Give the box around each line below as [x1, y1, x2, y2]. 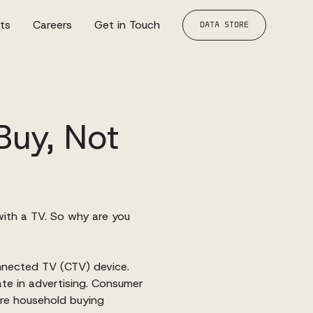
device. [89, 259, 129, 274]
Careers [32, 17, 72, 32]
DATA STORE [199, 21, 249, 29]
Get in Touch [94, 17, 160, 32]
